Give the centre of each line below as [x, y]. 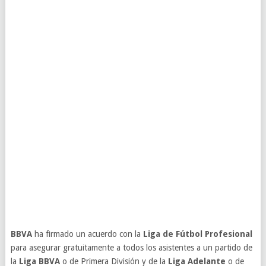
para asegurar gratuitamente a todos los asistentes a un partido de [131, 248]
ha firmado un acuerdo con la [87, 234]
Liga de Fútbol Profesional [197, 234]
